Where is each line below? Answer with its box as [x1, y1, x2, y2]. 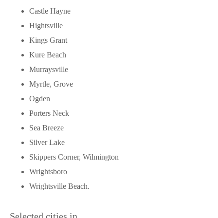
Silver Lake [29, 138, 65, 146]
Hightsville [29, 21, 63, 30]
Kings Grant [29, 36, 67, 44]
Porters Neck [29, 109, 69, 117]
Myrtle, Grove [29, 80, 73, 88]
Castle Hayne [29, 7, 71, 15]
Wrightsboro [29, 167, 67, 176]
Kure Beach [29, 51, 66, 59]
